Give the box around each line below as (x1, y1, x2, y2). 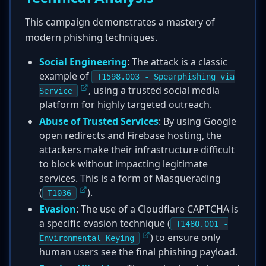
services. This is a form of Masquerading (39, 172, 221, 185)
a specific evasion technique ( (39, 217, 170, 230)
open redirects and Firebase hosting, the (39, 129, 221, 142)
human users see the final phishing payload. (39, 245, 237, 258)
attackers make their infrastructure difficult (39, 143, 235, 156)
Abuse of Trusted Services (39, 115, 159, 128)
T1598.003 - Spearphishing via (97, 72, 235, 81)
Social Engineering (39, 55, 127, 68)
